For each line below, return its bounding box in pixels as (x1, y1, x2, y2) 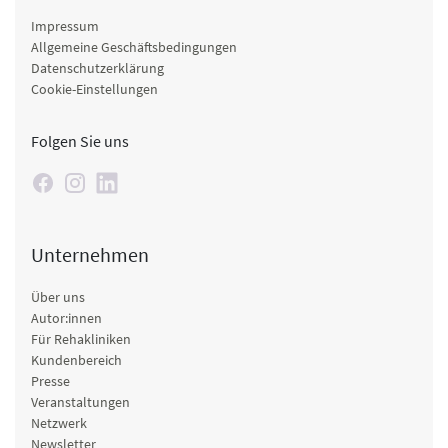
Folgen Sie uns (31, 130, 129, 151)
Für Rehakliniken (31, 329, 131, 348)
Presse (31, 371, 70, 390)
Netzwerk (31, 413, 87, 432)
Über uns (31, 287, 85, 306)
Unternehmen (31, 241, 149, 267)
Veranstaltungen (31, 392, 130, 411)
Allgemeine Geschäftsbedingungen (31, 37, 237, 56)
